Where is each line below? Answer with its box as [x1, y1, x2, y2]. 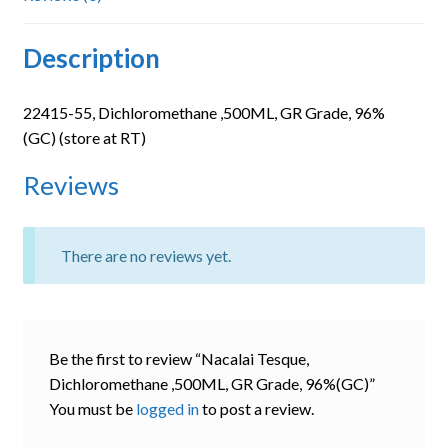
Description [22, 42, 160, 75]
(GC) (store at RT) [22, 128, 146, 148]
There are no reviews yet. [60, 245, 231, 265]
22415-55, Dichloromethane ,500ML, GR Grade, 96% [22, 103, 385, 123]
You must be [48, 399, 136, 419]
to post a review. [198, 399, 314, 419]
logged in [135, 399, 199, 419]
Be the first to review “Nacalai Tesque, [48, 349, 309, 369]
